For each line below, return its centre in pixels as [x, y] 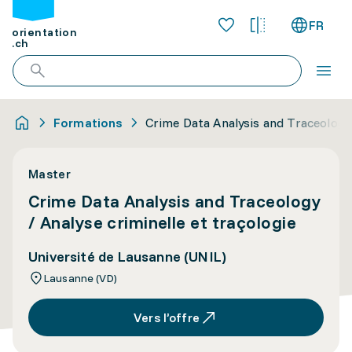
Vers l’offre [167, 317]
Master [49, 174]
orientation [45, 33]
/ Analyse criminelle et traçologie [162, 222]
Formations [88, 123]
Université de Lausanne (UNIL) [128, 257]
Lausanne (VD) [81, 278]
